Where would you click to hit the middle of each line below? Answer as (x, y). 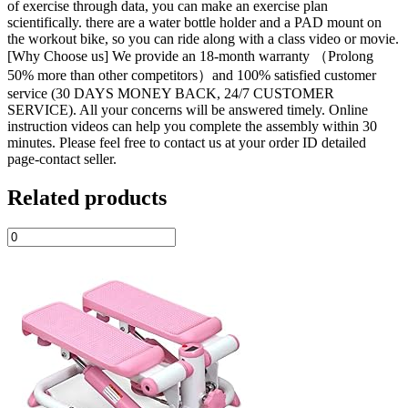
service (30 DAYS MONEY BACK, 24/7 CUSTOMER (171, 93)
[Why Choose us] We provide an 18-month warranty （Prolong (190, 56)
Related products (87, 197)
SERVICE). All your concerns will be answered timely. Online (188, 109)
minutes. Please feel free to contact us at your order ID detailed (187, 142)
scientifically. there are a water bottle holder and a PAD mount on (194, 22)
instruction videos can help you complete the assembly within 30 (192, 126)
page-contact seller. (62, 158)
